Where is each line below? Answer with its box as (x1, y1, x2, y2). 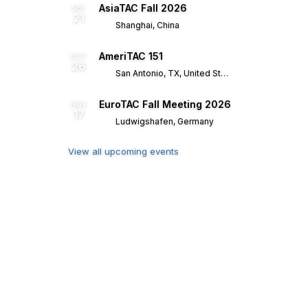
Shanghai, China (113, 20, 179, 30)
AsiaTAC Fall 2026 (99, 2, 187, 14)
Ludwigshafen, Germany (113, 116, 214, 126)
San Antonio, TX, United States (113, 68, 221, 78)
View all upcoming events (68, 146, 179, 157)
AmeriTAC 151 (99, 50, 163, 62)
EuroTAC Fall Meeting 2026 (99, 98, 231, 110)
